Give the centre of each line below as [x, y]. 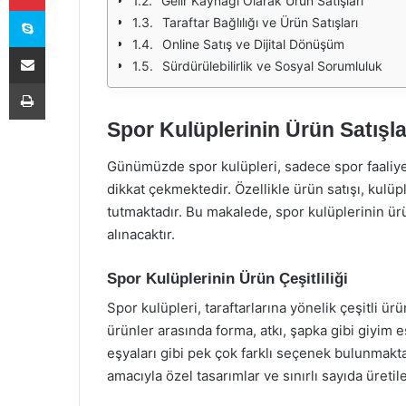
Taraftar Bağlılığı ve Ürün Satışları [260, 22]
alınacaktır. [141, 234]
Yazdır [62, 82]
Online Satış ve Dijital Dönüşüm [253, 44]
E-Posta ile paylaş [62, 46]
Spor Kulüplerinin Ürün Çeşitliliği [227, 278]
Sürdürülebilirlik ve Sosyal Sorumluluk [272, 66]
